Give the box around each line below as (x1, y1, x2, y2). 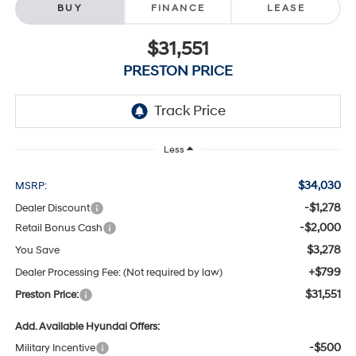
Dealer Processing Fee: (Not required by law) (14, 265, 222, 279)
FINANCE (150, 2, 206, 15)
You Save (14, 243, 60, 257)
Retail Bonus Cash (14, 221, 103, 234)
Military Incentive (14, 342, 95, 354)
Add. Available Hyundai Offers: (14, 320, 160, 333)
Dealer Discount (14, 201, 90, 215)
